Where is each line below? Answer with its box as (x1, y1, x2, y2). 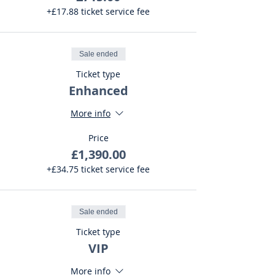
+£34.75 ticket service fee (47, 163, 150, 175)
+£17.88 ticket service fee (47, 6, 150, 17)
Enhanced (68, 82, 128, 99)
